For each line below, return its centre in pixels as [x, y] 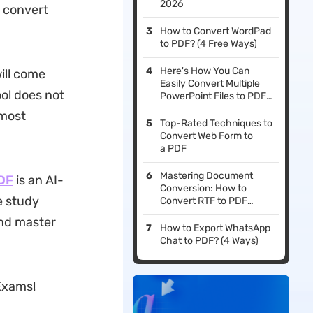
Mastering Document [207, 176]
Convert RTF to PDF [204, 201]
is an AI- [38, 180]
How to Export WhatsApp [216, 228]
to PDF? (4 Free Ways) [209, 44]
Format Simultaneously [212, 109]
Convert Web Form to [207, 136]
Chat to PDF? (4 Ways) [210, 241]
